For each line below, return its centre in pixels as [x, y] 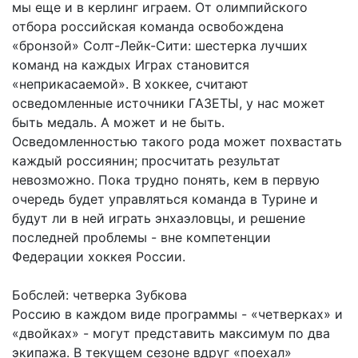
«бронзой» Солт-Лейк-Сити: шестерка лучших [160, 45]
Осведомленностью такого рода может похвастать [177, 141]
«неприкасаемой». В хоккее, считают [130, 84]
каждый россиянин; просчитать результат [146, 160]
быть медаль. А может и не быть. [118, 122]
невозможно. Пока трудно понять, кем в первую [166, 179]
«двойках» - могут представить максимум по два [171, 333]
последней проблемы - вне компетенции [141, 237]
